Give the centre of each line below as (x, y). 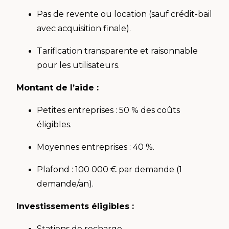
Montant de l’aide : (59, 87)
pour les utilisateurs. (79, 65)
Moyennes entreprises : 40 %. (97, 147)
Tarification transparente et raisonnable (117, 51)
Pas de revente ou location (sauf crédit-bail (124, 14)
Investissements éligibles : (76, 206)
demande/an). (66, 184)
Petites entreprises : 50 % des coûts (108, 110)
